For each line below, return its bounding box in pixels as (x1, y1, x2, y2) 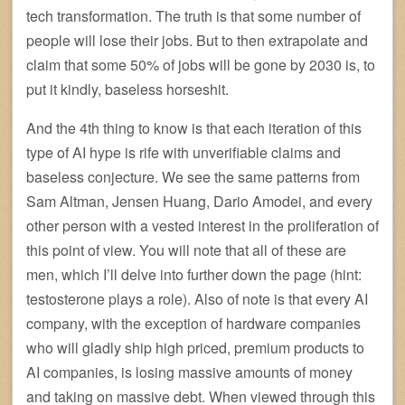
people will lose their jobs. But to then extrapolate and (26, 29, 368, 51)
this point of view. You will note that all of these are (26, 239, 346, 260)
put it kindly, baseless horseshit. (26, 78, 229, 99)
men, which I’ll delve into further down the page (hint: (26, 263, 362, 285)
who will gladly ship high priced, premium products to (26, 336, 364, 358)
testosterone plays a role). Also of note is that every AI (26, 287, 368, 309)
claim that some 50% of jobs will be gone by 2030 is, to (26, 53, 375, 75)
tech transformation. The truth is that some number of (26, 5, 361, 26)
